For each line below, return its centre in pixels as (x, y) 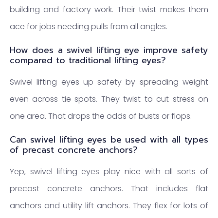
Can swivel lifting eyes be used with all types (109, 139)
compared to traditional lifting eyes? (88, 61)
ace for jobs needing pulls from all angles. (89, 27)
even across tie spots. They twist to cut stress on (109, 99)
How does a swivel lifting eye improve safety (109, 50)
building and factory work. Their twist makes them (109, 10)
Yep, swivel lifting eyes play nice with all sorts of (109, 171)
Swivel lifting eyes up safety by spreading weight (109, 82)
